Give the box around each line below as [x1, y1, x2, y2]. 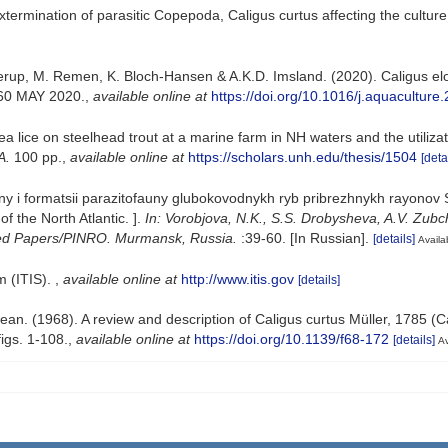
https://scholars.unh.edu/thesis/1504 [188, 149, 417, 166]
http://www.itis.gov [181, 270, 294, 287]
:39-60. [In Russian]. [237, 229, 369, 246]
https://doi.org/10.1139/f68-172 [194, 330, 389, 347]
